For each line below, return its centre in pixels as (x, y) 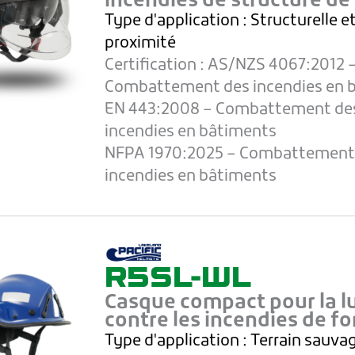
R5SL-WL (178, 277)
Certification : (157, 66)
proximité (141, 44)
